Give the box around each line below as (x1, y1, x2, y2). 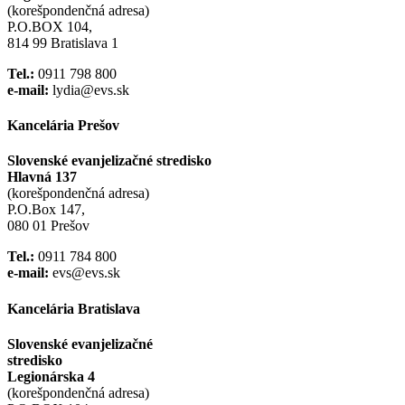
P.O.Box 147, (7, 202, 85, 218)
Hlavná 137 (7, 169, 77, 185)
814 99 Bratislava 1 (7, 34, 118, 51)
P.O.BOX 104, (7, 18, 92, 34)
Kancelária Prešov (7, 117, 119, 133)
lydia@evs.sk (49, 81, 129, 98)
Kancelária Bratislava (7, 300, 140, 316)
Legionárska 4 (7, 368, 95, 384)
